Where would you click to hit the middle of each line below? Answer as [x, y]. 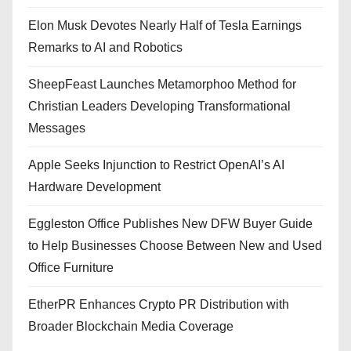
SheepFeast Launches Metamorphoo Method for [162, 85]
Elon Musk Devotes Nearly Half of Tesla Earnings [165, 26]
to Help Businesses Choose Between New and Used [175, 246]
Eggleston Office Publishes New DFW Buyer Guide [170, 224]
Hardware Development [94, 187]
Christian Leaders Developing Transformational [159, 107]
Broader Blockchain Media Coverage [131, 327]
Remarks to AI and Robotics [105, 48]
